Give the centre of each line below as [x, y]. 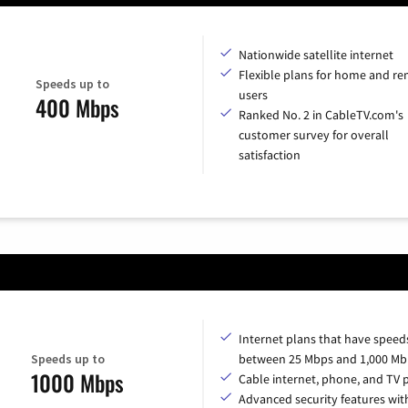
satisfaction [270, 154]
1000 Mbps [77, 382]
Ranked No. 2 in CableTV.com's [321, 114]
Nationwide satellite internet [316, 54]
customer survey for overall [314, 134]
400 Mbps [77, 108]
